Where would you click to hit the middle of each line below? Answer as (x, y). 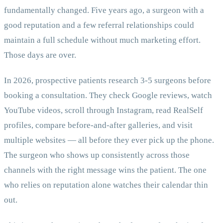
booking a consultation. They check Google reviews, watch (108, 96)
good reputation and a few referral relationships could (99, 25)
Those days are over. (40, 55)
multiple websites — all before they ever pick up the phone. (109, 140)
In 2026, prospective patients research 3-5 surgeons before (108, 81)
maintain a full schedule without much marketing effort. (102, 40)
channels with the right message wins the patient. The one (105, 170)
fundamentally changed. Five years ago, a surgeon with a (104, 10)
